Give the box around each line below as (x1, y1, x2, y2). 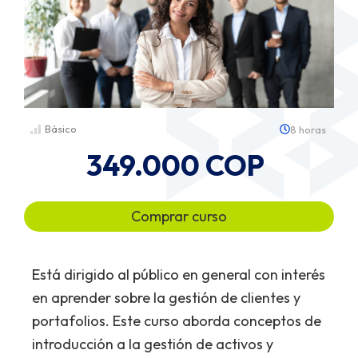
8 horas (289, 122, 326, 136)
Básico (44, 122, 77, 136)
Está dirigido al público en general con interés (32, 265, 325, 284)
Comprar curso (131, 206, 227, 225)
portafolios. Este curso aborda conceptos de (32, 311, 321, 330)
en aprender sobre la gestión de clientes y (32, 288, 300, 307)
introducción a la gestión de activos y (32, 334, 273, 353)
